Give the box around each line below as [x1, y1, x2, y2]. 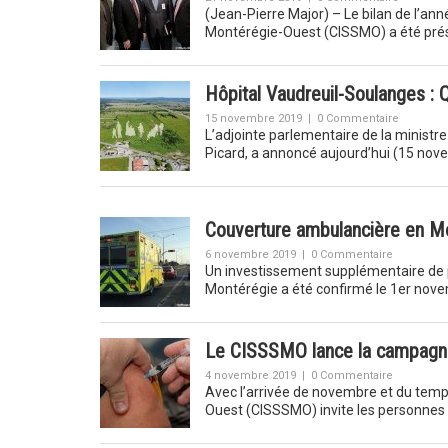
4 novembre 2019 [204, 369, 296, 382]
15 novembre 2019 [204, 112, 302, 125]
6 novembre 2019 [204, 248, 296, 261]
